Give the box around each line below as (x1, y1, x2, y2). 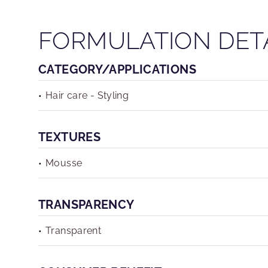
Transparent (45, 225, 102, 236)
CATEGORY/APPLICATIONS (38, 62, 196, 77)
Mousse (45, 157, 83, 169)
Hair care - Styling (45, 90, 129, 101)
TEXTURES (38, 130, 101, 144)
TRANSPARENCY (38, 197, 135, 212)
